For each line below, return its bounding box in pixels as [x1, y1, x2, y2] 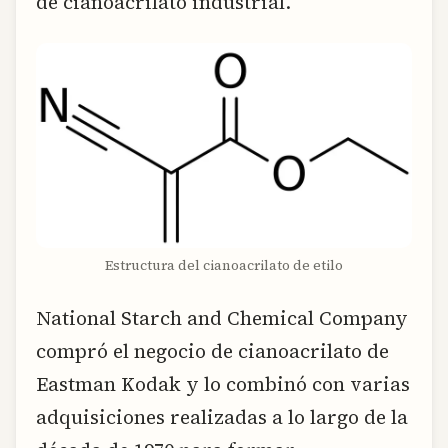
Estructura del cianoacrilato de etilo [105, 256, 343, 276]
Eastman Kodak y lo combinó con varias [36, 371, 410, 398]
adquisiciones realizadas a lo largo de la [36, 404, 408, 431]
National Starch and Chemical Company [36, 305, 408, 332]
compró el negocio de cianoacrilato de [36, 338, 389, 365]
